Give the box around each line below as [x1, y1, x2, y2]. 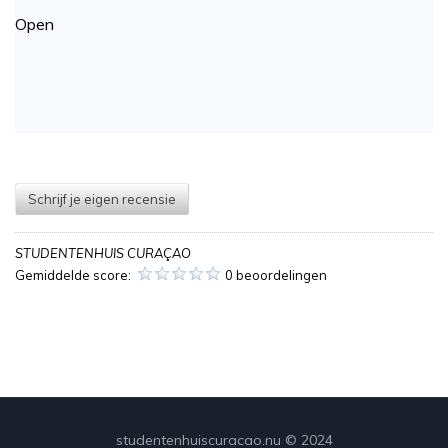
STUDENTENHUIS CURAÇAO [15, 245, 191, 262]
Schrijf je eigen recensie [28, 191, 176, 208]
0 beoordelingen [225, 267, 327, 284]
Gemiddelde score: [15, 267, 134, 284]
